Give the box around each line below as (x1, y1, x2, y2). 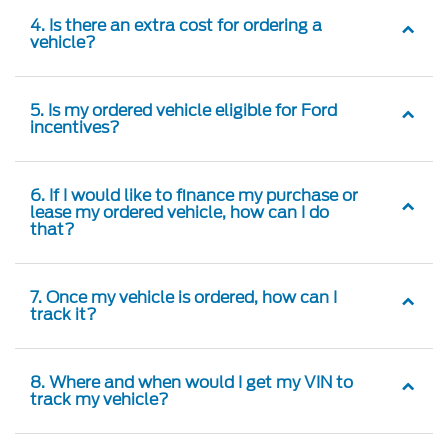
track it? (30, 301, 97, 326)
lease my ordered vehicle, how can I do (30, 199, 329, 224)
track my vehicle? (30, 386, 169, 411)
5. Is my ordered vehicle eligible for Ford (30, 97, 337, 122)
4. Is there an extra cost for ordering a (30, 12, 322, 37)
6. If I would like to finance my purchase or (30, 182, 358, 207)
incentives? (30, 114, 120, 139)
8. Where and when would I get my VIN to (30, 369, 353, 394)
